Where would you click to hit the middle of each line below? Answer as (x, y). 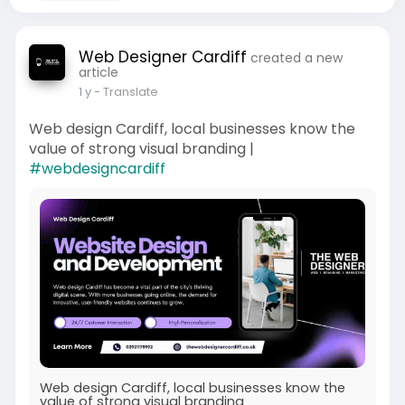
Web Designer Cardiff (162, 57)
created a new (296, 58)
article (98, 72)
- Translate (126, 92)
